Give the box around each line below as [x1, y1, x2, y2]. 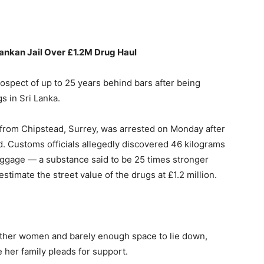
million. [187, 169, 217, 180]
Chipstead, [21, 123, 68, 134]
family [21, 246, 48, 257]
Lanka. [34, 93, 60, 104]
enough [98, 230, 132, 242]
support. [93, 246, 128, 257]
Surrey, [68, 123, 101, 134]
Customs [8, 138, 47, 150]
